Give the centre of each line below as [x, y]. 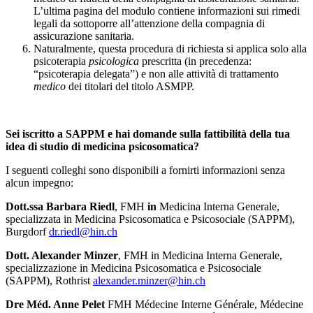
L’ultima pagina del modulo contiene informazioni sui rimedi [167, 10]
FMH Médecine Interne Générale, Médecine [205, 304]
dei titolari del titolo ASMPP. [130, 86]
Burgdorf [27, 231]
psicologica [115, 61]
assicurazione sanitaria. [84, 36]
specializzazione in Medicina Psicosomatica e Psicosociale [133, 268]
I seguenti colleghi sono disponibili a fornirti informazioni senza [145, 170]
